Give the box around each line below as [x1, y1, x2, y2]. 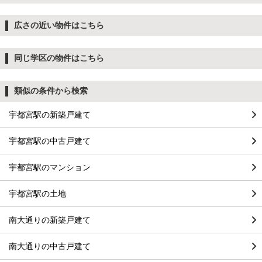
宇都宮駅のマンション [9, 163, 91, 173]
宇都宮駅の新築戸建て [9, 110, 91, 120]
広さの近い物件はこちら [13, 20, 104, 30]
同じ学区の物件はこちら [13, 53, 104, 63]
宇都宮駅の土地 [9, 189, 66, 199]
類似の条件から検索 [13, 86, 88, 96]
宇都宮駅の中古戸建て [9, 136, 91, 146]
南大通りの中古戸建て [9, 242, 91, 251]
